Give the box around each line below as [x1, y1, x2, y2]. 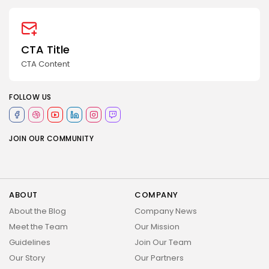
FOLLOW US [9, 92, 52, 103]
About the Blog [9, 205, 66, 217]
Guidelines [9, 237, 50, 249]
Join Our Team [134, 237, 192, 249]
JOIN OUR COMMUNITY [9, 133, 94, 144]
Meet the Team [9, 221, 68, 233]
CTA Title [21, 42, 70, 58]
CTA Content [21, 58, 70, 70]
